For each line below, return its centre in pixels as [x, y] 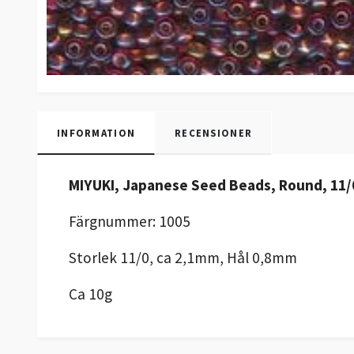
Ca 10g [90, 294]
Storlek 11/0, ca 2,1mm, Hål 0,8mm [183, 258]
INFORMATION [96, 133]
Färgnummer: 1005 [130, 222]
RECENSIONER [214, 133]
